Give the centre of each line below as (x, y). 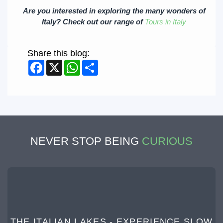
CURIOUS (167, 141)
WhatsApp (101, 64)
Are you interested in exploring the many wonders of (114, 11)
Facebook (64, 64)
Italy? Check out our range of (93, 22)
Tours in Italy (166, 22)
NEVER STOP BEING (86, 141)
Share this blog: (58, 54)
